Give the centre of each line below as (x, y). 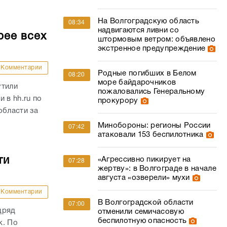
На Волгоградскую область (148, 21)
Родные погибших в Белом (147, 73)
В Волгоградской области (145, 203)
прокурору (118, 101)
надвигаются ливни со (138, 30)
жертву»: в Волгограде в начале (157, 169)
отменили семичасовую (141, 212)
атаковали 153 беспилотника (150, 135)
